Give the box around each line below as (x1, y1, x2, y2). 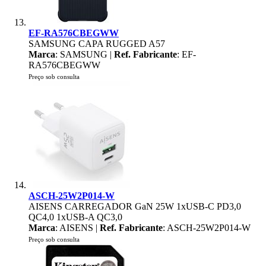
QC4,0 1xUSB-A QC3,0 (28, 212, 122, 222)
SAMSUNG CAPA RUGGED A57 (28, 39, 165, 49)
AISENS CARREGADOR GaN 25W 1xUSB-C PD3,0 (28, 201, 241, 211)
